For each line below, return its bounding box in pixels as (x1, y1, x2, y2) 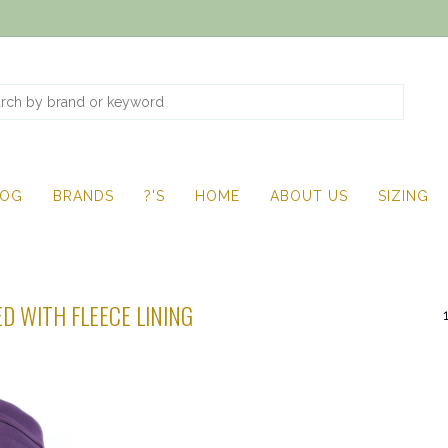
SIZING (378, 188, 429, 204)
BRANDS (53, 188, 114, 204)
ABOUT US (270, 188, 348, 204)
